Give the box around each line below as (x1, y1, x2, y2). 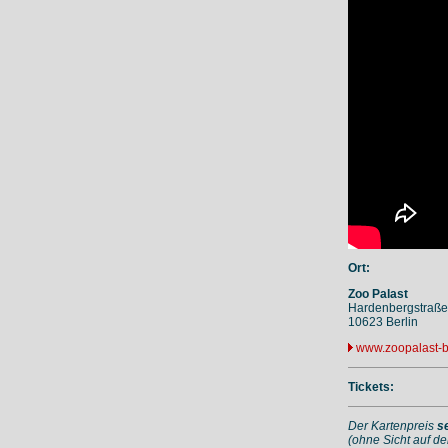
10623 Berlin (347, 315, 418, 330)
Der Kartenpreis (347, 419, 437, 434)
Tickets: (347, 380, 394, 395)
